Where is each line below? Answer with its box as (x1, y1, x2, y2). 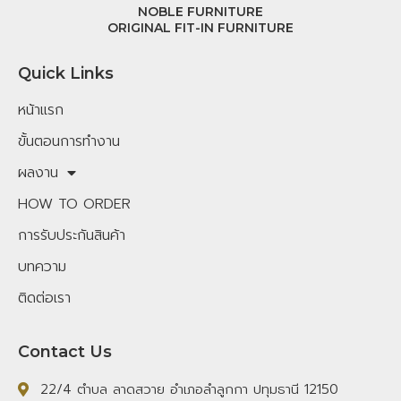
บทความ (18, 255, 66, 277)
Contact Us (18, 341, 112, 362)
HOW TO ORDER (18, 192, 131, 215)
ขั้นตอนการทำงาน (18, 130, 120, 152)
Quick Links (18, 63, 114, 83)
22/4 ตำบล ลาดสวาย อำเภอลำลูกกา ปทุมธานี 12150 (40, 379, 338, 399)
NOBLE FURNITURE (138, 4, 263, 21)
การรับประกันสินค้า (18, 224, 125, 246)
